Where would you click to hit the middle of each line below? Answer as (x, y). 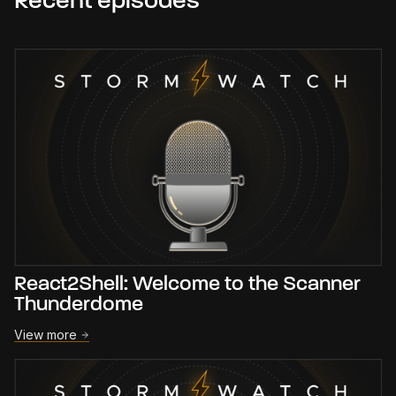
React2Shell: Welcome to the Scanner (187, 285)
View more (46, 335)
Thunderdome (79, 305)
